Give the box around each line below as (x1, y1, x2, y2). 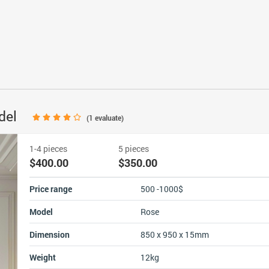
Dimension (29, 229, 70, 240)
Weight (29, 252, 56, 263)
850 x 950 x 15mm (140, 229, 209, 240)
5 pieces (118, 143, 149, 154)
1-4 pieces (29, 143, 67, 154)
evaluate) (93, 113, 124, 122)
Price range (29, 183, 72, 195)
